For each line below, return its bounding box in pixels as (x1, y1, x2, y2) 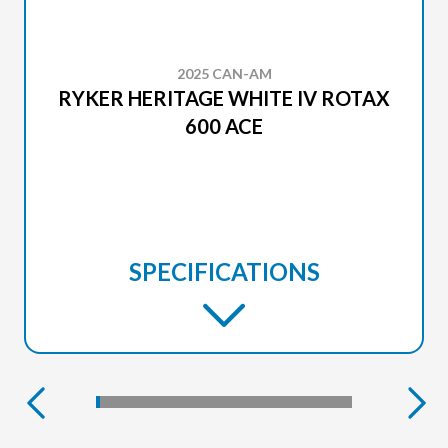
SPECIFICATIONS (128, 257, 320, 287)
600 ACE (185, 114, 263, 139)
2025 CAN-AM (176, 65, 272, 83)
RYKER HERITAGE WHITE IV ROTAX (58, 86, 390, 111)
